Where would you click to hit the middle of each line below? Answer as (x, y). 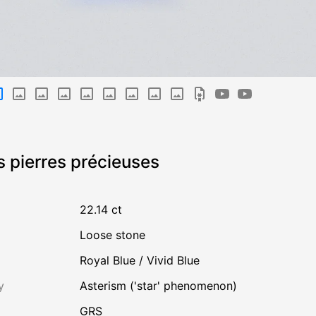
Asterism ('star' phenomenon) (162, 286)
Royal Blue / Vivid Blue (139, 261)
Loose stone (115, 235)
